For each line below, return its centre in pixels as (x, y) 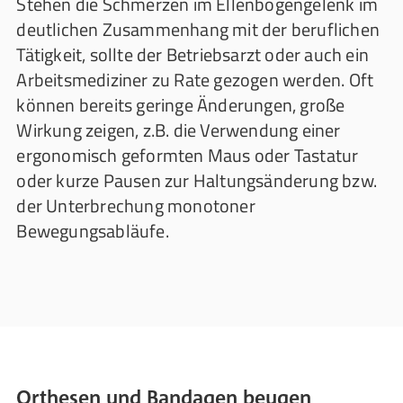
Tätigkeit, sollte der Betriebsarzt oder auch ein (193, 54)
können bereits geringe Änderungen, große (181, 105)
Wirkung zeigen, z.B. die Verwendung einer (179, 130)
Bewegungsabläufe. (93, 231)
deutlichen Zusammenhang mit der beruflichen (198, 29)
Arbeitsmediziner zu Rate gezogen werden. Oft (195, 80)
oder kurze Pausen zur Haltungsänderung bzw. (197, 180)
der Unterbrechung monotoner (136, 206)
